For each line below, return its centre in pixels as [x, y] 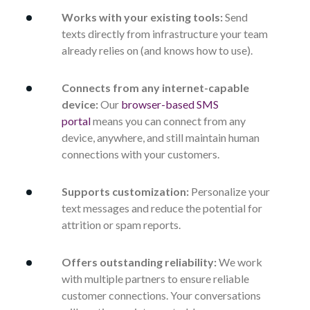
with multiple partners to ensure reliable [155, 279]
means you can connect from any [169, 121]
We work [240, 262]
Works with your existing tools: [142, 17]
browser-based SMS [170, 104]
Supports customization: [125, 192]
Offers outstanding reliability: [139, 262]
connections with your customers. [140, 154]
